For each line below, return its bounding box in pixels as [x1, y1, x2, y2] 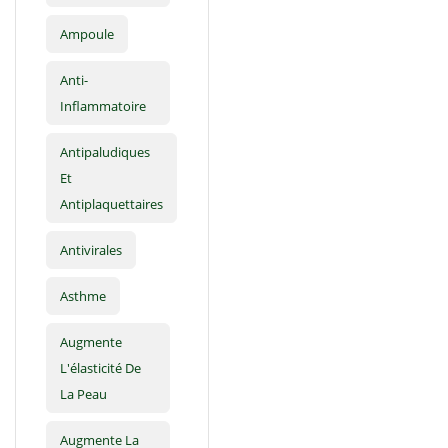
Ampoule [60, 25, 114, 44]
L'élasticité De [60, 359, 141, 378]
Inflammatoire [60, 97, 146, 116]
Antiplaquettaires [60, 195, 163, 214]
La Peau [60, 385, 107, 404]
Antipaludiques [60, 143, 150, 162]
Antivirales [60, 241, 122, 260]
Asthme [60, 287, 106, 306]
